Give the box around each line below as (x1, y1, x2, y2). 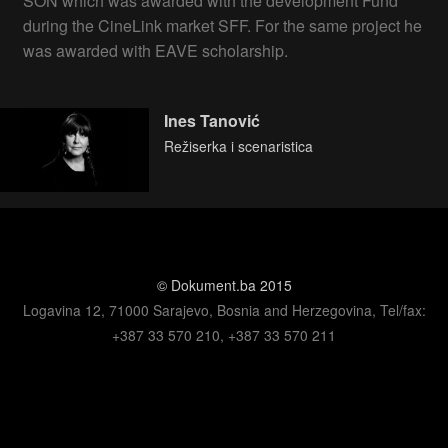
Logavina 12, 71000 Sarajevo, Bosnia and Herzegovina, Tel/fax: (22, 299, 426, 320)
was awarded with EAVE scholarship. (23, 39, 288, 63)
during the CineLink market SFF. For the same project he (23, 14, 422, 38)
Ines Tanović (164, 108, 261, 132)
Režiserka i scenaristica (164, 135, 314, 156)
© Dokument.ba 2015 (156, 274, 292, 295)
